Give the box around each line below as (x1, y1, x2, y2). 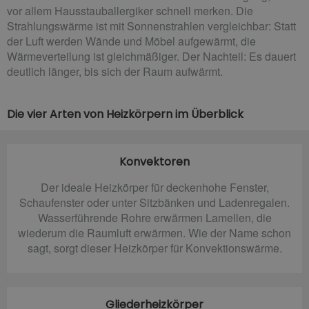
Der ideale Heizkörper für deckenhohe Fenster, (40, 179, 269, 195)
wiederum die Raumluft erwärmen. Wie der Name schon (18, 224, 291, 241)
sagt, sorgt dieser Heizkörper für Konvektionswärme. (27, 239, 282, 256)
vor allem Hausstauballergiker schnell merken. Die (7, 2, 253, 19)
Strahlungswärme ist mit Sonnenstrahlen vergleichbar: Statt (7, 17, 296, 34)
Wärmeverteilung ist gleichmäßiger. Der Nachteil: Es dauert (7, 48, 296, 64)
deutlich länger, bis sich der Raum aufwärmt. (7, 63, 223, 79)
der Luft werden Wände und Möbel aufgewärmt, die (7, 32, 256, 49)
